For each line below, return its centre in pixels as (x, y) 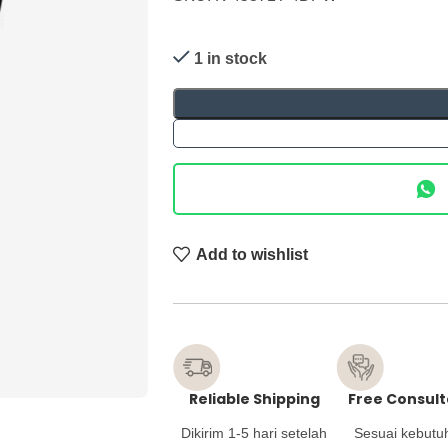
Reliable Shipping (254, 399)
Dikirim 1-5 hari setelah (254, 433)
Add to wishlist (252, 254)
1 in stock (230, 58)
